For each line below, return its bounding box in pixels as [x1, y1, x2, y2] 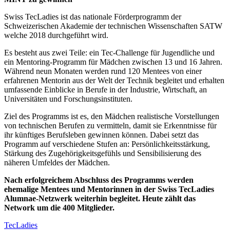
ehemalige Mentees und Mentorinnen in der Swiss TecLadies [4, 184, 214, 194]
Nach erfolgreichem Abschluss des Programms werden [4, 175, 194, 184]
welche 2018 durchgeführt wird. [4, 30, 108, 40]
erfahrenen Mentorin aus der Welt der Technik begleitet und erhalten [4, 75, 224, 85]
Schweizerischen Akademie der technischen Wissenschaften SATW [4, 21, 222, 30]
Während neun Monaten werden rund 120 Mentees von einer [4, 66, 202, 75]
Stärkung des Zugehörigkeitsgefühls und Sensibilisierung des [4, 148, 201, 158]
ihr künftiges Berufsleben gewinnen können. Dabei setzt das [4, 130, 199, 139]
